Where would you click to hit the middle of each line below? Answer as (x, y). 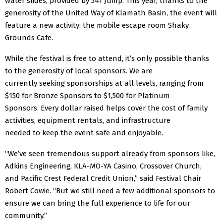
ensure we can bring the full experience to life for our (98, 203)
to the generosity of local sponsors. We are (79, 71)
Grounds (21, 37)
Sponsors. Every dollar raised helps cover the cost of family (106, 108)
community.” (26, 215)
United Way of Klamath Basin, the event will (141, 13)
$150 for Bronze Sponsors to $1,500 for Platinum (87, 95)
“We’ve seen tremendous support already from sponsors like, (110, 153)
